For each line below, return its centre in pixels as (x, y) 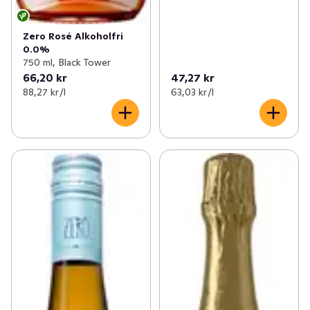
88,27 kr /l (44, 92)
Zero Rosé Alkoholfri (73, 36)
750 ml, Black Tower (67, 63)
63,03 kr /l (192, 92)
